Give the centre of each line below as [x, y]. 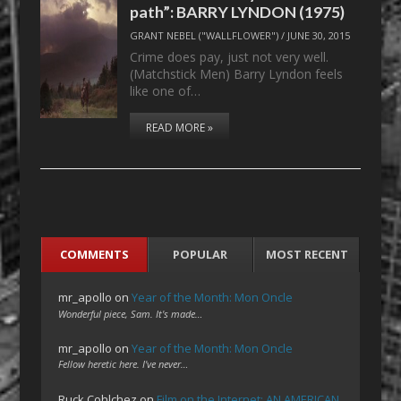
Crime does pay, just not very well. [230, 57]
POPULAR [200, 255]
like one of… [166, 91]
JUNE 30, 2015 [319, 35]
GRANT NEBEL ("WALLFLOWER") [205, 35]
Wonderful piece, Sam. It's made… [131, 313]
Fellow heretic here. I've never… [124, 364]
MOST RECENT [307, 255]
